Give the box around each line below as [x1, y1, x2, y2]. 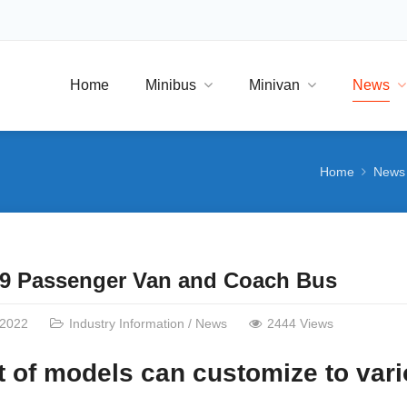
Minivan [249, 77, 300, 93]
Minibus [145, 77, 196, 93]
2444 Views [266, 316, 333, 331]
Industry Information [68, 316, 184, 331]
